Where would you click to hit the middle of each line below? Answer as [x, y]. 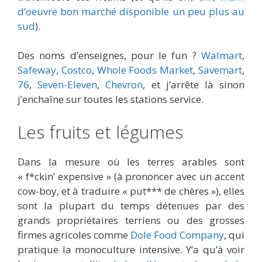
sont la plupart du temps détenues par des [131, 205]
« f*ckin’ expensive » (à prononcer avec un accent [131, 176]
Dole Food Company [177, 235]
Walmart [222, 56]
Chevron [124, 85]
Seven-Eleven [68, 85]
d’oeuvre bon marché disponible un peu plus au [131, 11]
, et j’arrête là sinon [194, 85]
